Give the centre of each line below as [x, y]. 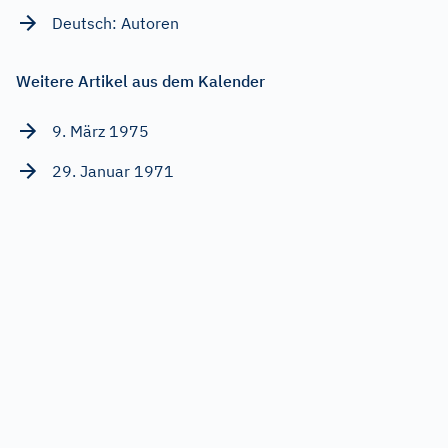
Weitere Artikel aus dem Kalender [140, 80]
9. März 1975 [100, 130]
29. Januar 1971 [113, 170]
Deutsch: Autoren [115, 22]
